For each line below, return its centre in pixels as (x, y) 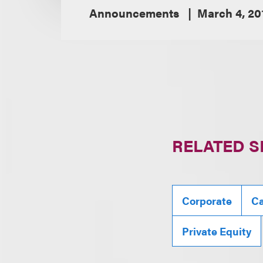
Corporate (207, 201)
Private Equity (217, 231)
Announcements (136, 13)
